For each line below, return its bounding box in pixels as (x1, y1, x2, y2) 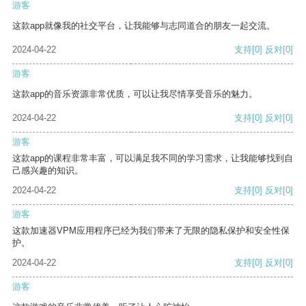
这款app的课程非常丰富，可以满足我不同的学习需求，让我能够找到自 (12, 153, 293, 164)
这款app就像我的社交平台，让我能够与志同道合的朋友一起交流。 (12, 20, 275, 31)
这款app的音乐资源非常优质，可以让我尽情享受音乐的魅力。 (12, 89, 258, 100)
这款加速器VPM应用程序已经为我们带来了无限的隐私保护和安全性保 (12, 225, 290, 236)
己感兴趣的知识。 (12, 165, 83, 176)
